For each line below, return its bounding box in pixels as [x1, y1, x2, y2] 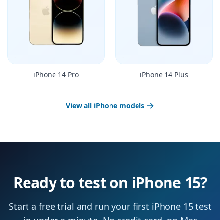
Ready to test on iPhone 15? [13, 172, 207, 193]
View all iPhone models [66, 101, 144, 110]
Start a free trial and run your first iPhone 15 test [8, 200, 212, 213]
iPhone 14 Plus [140, 70, 188, 80]
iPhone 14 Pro [33, 70, 79, 80]
